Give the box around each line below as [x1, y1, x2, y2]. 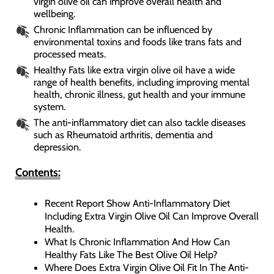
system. [33, 100, 65, 113]
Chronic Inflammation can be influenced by [33, 23, 212, 35]
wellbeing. [33, 7, 75, 20]
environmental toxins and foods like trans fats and [33, 35, 242, 48]
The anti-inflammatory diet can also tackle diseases [33, 116, 246, 128]
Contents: [15, 165, 61, 179]
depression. [33, 140, 81, 153]
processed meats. [33, 47, 106, 60]
